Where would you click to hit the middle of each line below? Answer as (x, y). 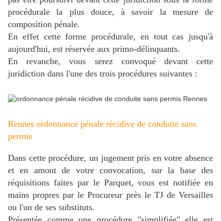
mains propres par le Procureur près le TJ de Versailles (110, 195)
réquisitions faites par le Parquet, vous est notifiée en (110, 183)
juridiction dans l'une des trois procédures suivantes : (103, 74)
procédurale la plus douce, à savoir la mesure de (110, 12)
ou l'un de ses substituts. (51, 207)
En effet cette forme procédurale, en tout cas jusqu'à (110, 37)
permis (20, 136)
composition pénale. (44, 24)
